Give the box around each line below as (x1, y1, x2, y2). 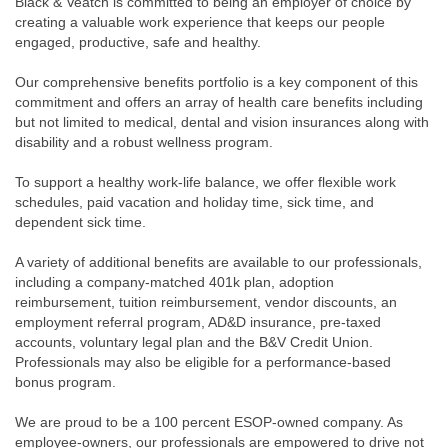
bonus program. (15, 374, 116, 390)
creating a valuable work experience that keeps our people (15, 14, 385, 30)
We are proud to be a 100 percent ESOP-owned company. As (15, 414, 403, 430)
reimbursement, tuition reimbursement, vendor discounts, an (15, 294, 397, 310)
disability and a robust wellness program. (15, 134, 273, 150)
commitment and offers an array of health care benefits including (15, 94, 423, 110)
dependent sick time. (15, 214, 146, 230)
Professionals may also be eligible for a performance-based (15, 354, 391, 370)
